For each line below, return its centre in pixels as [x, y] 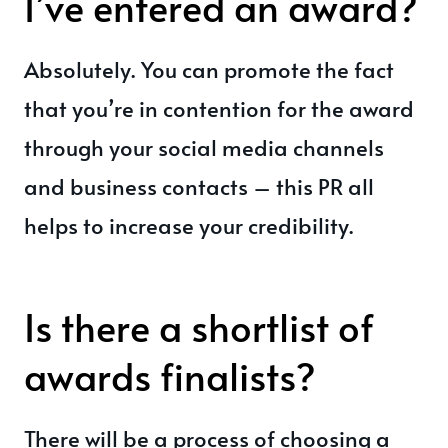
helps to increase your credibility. [189, 225]
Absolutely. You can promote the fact [209, 69]
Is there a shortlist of [199, 326]
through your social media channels [204, 147]
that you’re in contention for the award [219, 108]
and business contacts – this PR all [199, 186]
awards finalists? [170, 375]
